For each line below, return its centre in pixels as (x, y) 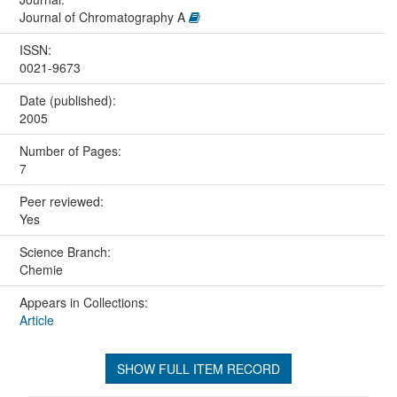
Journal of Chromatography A (104, 17)
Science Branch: (66, 252)
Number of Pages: (72, 151)
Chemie (41, 270)
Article (36, 320)
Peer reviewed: (63, 202)
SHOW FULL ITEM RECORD (198, 369)
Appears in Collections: (83, 303)
